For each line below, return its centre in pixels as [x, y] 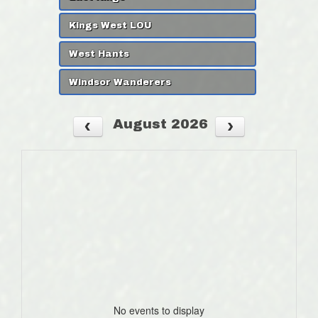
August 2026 [160, 124]
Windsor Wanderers [120, 82]
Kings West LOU [110, 26]
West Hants [99, 54]
